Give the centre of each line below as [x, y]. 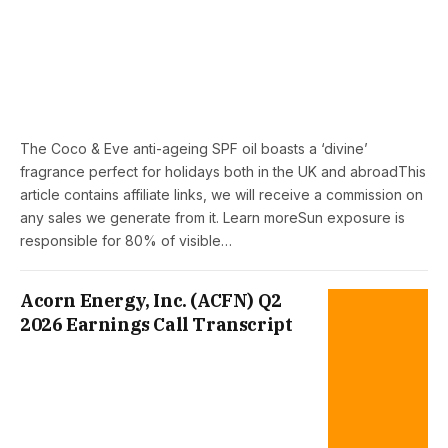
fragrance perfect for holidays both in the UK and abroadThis [223, 171]
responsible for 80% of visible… [126, 240]
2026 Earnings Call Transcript [156, 324]
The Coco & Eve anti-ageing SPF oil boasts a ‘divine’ [194, 148]
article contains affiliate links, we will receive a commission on [221, 194]
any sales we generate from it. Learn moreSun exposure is [212, 217]
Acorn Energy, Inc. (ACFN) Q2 [151, 300]
